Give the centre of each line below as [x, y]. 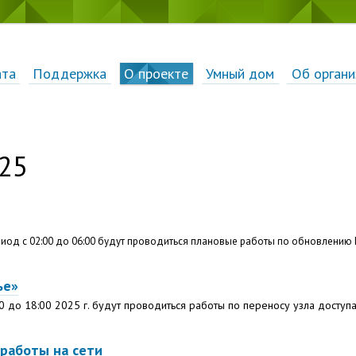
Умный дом [240, 73]
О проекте [157, 73]
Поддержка [70, 73]
